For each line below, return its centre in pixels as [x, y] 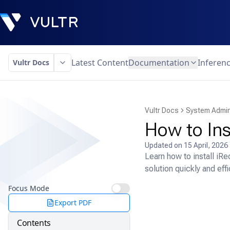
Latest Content [100, 63]
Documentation [159, 63]
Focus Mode [29, 188]
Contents [34, 223]
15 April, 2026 [206, 145]
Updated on [164, 145]
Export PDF [73, 203]
